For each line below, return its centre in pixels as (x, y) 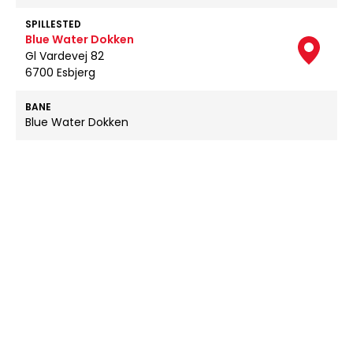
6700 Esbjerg (60, 72)
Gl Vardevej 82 (65, 56)
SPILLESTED (53, 24)
